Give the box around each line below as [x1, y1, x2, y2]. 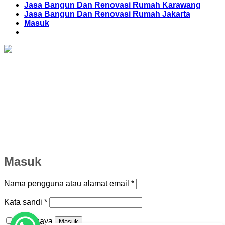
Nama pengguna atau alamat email [4, 179, 131, 188]
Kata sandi [4, 198, 44, 207]
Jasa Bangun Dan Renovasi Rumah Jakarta [24, 10, 190, 19]
